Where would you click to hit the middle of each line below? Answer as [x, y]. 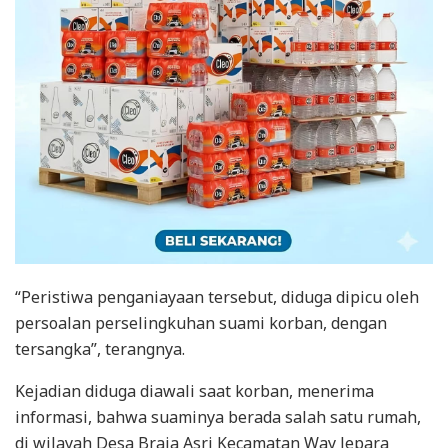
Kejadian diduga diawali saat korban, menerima [194, 391]
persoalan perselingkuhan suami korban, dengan [201, 323]
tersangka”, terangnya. [100, 349]
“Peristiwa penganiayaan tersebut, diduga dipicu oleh [217, 297]
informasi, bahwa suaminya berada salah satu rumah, [218, 417]
